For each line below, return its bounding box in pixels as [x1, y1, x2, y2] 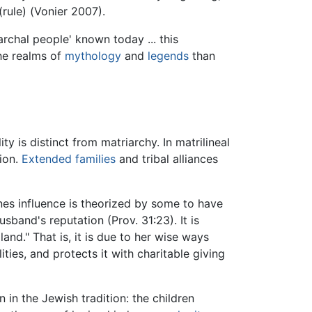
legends [148, 49, 189, 63]
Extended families [22, 152, 116, 166]
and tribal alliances [116, 152, 218, 166]
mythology [65, 49, 121, 63]
